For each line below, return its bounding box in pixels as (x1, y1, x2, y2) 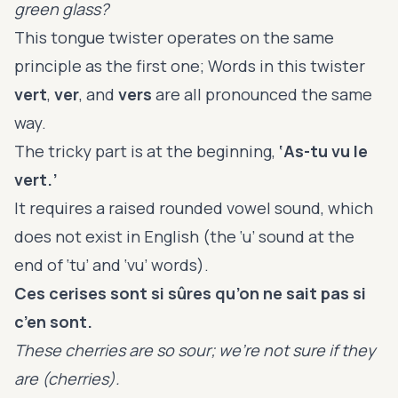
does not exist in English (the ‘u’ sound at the (14, 225, 354, 247)
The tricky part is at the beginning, (14, 139, 279, 162)
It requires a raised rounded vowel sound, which (14, 196, 373, 219)
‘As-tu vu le (279, 139, 368, 162)
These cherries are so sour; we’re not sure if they (14, 338, 375, 361)
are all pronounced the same (155, 83, 372, 105)
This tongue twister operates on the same (14, 26, 334, 48)
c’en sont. (14, 310, 92, 332)
